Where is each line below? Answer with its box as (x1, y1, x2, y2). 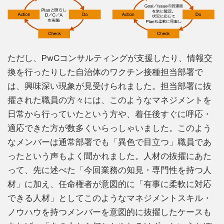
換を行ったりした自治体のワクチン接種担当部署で (7, 67, 203, 77)
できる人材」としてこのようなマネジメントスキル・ (7, 193, 211, 203)
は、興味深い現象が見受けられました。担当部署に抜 (7, 81, 211, 91)
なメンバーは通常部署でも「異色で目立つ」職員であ (7, 137, 211, 147)
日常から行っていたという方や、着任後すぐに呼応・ (7, 109, 211, 119)
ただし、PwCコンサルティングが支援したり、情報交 (7, 53, 212, 63)
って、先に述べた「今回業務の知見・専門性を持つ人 (7, 165, 211, 175)
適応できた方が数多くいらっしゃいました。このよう (7, 123, 211, 133)
